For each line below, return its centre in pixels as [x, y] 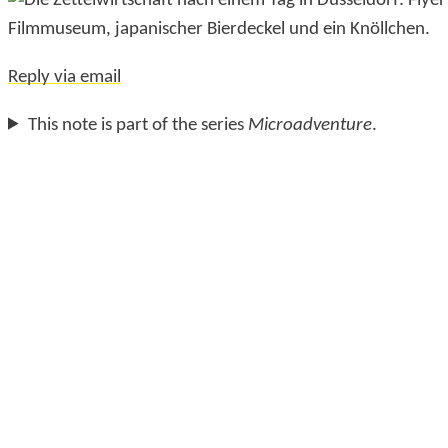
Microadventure [309, 125]
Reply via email [64, 78]
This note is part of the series [137, 125]
